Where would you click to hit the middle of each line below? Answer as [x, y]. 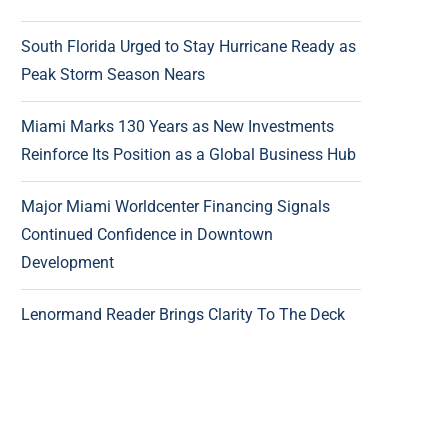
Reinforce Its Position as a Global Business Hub [188, 154]
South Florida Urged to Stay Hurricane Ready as [188, 46]
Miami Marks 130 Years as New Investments [177, 126]
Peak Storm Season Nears [113, 74]
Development [67, 262]
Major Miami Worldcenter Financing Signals [175, 206]
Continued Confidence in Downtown [147, 234]
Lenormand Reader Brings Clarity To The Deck [183, 314]
